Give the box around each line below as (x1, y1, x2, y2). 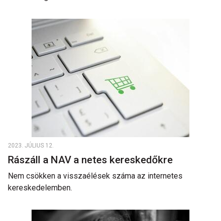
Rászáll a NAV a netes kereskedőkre (8, 154, 178, 166)
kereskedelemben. (8, 183, 74, 192)
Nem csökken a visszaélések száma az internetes (8, 171, 183, 181)
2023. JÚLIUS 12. (8, 142, 54, 149)
